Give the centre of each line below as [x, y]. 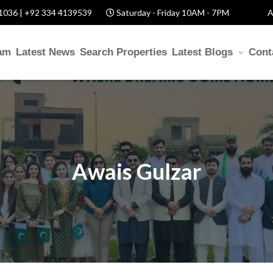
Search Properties [123, 52]
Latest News [45, 52]
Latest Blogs [204, 52]
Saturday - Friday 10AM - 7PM [172, 12]
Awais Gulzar [136, 171]
